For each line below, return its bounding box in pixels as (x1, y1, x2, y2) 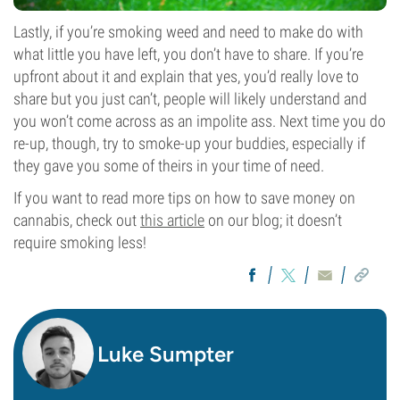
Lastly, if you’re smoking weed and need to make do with (13, 22, 363, 41)
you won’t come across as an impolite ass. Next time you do (13, 112, 386, 130)
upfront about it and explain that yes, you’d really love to (13, 67, 359, 86)
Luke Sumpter (97, 341, 234, 367)
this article (140, 211, 204, 229)
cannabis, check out (13, 211, 140, 229)
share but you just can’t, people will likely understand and (13, 89, 367, 108)
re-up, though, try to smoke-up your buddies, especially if (13, 134, 365, 153)
